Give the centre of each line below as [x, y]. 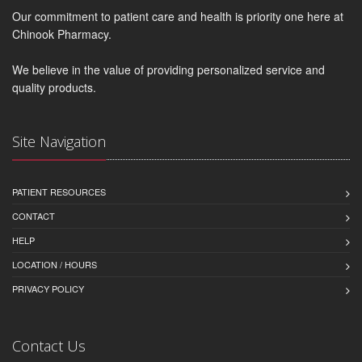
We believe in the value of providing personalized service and [168, 69]
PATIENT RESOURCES [59, 191]
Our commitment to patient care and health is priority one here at [178, 16]
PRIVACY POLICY [48, 288]
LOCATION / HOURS [55, 264]
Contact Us [49, 345]
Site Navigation [59, 141]
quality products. [54, 87]
